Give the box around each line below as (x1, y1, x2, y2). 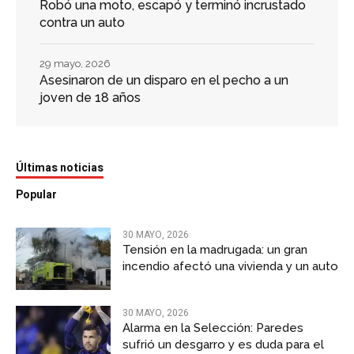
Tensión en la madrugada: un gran (122, 242, 307, 257)
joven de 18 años (40, 89, 141, 105)
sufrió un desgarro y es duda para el (122, 337, 324, 352)
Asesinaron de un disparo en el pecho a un (40, 72, 288, 88)
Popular (16, 186, 57, 203)
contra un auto (40, 14, 125, 30)
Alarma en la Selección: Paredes (122, 320, 303, 335)
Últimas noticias (16, 159, 104, 176)
